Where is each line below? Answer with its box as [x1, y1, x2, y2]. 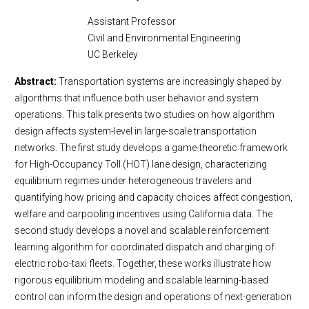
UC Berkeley [87, 49, 138, 60]
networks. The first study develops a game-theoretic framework [14, 142, 288, 153]
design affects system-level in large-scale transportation [14, 126, 257, 137]
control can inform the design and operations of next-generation [14, 291, 292, 302]
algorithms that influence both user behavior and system [14, 92, 259, 103]
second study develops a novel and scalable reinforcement [14, 225, 269, 236]
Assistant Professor [87, 16, 176, 27]
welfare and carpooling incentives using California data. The [14, 208, 272, 219]
